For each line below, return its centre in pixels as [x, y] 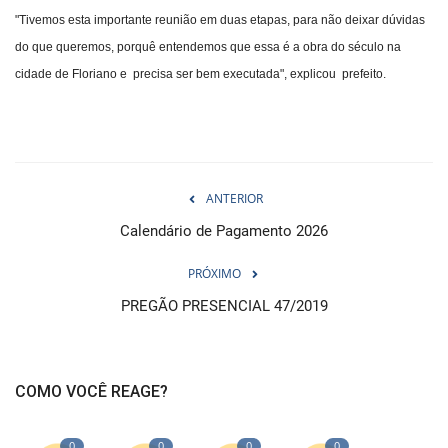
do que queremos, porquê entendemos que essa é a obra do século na [208, 47]
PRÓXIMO [214, 274]
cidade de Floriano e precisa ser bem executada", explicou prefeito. [200, 74]
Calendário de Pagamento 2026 [224, 231]
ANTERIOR [234, 199]
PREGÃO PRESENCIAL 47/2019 [224, 306]
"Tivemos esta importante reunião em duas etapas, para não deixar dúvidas [220, 20]
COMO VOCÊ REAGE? [91, 392]
